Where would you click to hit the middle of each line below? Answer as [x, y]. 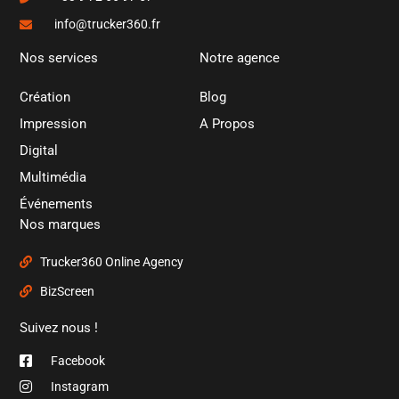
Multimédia [53, 178]
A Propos [227, 124]
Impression [53, 124]
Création [45, 98]
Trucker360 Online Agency [111, 262]
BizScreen [67, 292]
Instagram [80, 386]
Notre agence [240, 58]
